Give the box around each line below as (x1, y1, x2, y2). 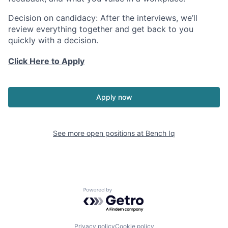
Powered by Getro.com (83, 187, 173, 197)
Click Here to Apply (8, 55, 84, 66)
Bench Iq (146, 128, 175, 137)
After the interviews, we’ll (98, 12, 197, 23)
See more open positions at (53, 128, 146, 137)
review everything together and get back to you (8, 23, 193, 34)
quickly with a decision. (8, 35, 98, 45)
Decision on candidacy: (8, 12, 98, 23)
